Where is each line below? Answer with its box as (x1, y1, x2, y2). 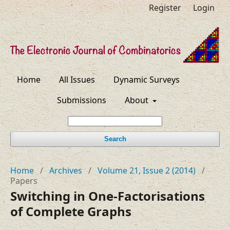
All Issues (59, 74, 95, 86)
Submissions (56, 94, 106, 106)
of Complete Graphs (10, 203, 131, 220)
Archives (49, 165, 82, 177)
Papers (10, 175, 37, 187)
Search (104, 135, 126, 143)
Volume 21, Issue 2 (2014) (98, 165, 196, 177)
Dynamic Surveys (113, 74, 180, 86)
